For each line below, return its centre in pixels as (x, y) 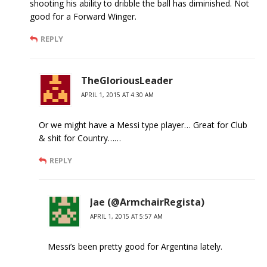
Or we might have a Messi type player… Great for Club (143, 125)
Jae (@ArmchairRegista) (147, 202)
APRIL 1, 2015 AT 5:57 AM (126, 216)
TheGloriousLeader (127, 80)
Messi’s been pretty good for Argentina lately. (135, 246)
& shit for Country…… (80, 138)
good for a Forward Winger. (83, 16)
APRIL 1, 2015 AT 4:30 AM (117, 95)
